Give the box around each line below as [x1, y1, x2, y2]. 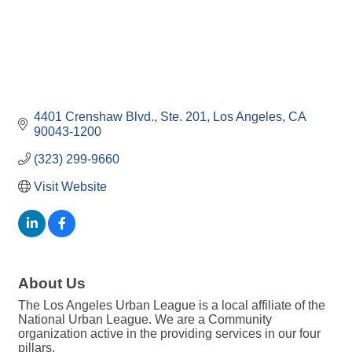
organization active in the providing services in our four [18, 326, 321, 340]
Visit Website [34, 179, 107, 193]
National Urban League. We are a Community [18, 312, 272, 326]
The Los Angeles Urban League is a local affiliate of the [18, 298, 325, 312]
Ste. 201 [160, 109, 207, 123]
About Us [18, 274, 86, 291]
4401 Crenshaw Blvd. [34, 109, 154, 123]
